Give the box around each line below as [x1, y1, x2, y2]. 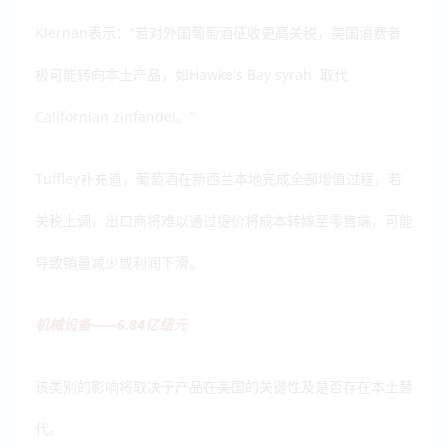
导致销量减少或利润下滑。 [35, 253, 203, 273]
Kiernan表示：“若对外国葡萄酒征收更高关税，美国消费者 [35, 23, 401, 43]
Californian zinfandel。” [35, 107, 195, 127]
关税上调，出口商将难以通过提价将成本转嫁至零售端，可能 [35, 211, 413, 231]
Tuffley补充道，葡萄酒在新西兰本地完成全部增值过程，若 [35, 169, 402, 189]
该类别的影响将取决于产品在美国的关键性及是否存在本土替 [35, 377, 413, 397]
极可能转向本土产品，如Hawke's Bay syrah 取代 [35, 65, 348, 85]
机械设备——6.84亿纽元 [35, 315, 187, 335]
